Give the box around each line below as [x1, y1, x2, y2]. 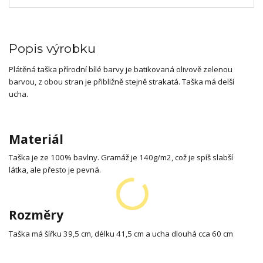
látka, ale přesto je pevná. [9, 164, 101, 176]
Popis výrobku [9, 41, 96, 56]
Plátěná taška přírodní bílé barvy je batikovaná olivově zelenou [9, 64, 232, 75]
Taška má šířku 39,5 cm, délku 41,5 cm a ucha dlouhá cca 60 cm [9, 228, 233, 239]
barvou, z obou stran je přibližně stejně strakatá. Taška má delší [9, 76, 234, 87]
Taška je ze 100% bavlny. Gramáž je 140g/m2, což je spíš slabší [9, 152, 233, 163]
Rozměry [9, 206, 63, 223]
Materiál [9, 130, 63, 147]
